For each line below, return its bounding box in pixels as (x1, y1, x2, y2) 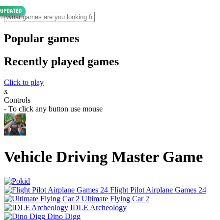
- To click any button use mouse (4, 104, 103, 113)
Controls (4, 95, 30, 104)
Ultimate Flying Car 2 (82, 194, 149, 203)
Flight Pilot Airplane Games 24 (110, 185, 206, 194)
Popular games (4, 31, 79, 45)
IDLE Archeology (70, 203, 127, 212)
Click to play (4, 78, 44, 86)
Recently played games (4, 55, 119, 68)
